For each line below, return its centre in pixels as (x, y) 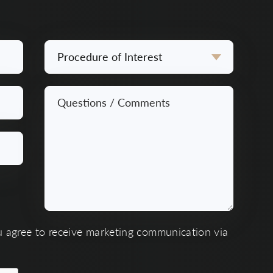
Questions (67, 95)
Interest (61, 88)
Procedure (67, 49)
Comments (68, 134)
